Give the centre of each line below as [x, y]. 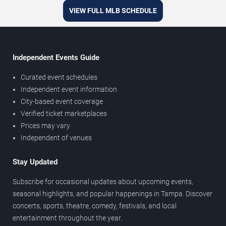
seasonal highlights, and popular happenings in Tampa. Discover [112, 193]
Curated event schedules [59, 77]
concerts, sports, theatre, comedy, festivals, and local [95, 206]
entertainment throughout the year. [67, 218]
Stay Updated [35, 162]
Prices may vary [45, 125]
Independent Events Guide [56, 57]
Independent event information [69, 89]
